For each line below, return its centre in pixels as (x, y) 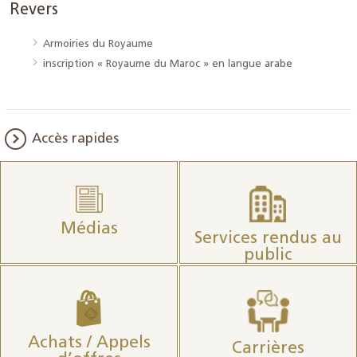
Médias (89, 229)
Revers (34, 10)
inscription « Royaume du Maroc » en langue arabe (168, 64)
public (268, 255)
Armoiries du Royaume (98, 44)
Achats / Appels (89, 343)
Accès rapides (75, 139)
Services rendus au (268, 239)
